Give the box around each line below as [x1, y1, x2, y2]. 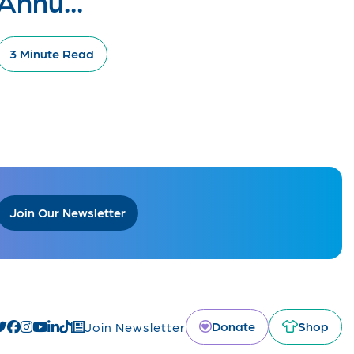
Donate [212, 318, 255, 334]
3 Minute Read [9, 46, 94, 61]
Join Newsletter [85, 318, 186, 334]
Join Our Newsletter [9, 205, 126, 220]
